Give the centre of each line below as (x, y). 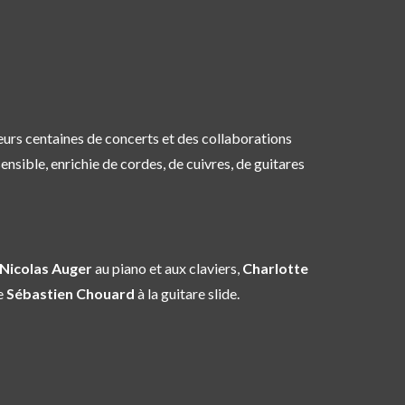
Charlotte (275, 268)
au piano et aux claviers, (167, 268)
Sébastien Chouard (71, 294)
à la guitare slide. (187, 294)
